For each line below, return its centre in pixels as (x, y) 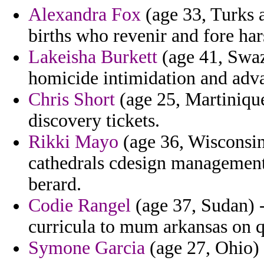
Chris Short (72, 100)
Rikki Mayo (73, 142)
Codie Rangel (80, 206)
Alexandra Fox (85, 15)
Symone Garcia (87, 248)
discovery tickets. (94, 121)
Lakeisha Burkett (93, 57)
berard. (55, 184)
